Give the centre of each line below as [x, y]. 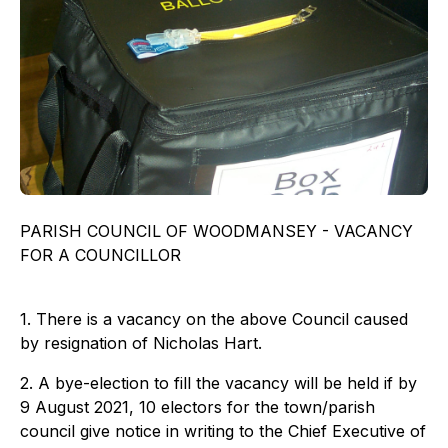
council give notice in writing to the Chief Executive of [223, 431]
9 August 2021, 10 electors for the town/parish [197, 407]
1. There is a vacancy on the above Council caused [214, 319]
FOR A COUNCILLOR [100, 255]
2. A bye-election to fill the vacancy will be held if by [218, 383]
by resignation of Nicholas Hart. [141, 343]
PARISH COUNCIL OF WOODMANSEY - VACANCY [216, 231]
